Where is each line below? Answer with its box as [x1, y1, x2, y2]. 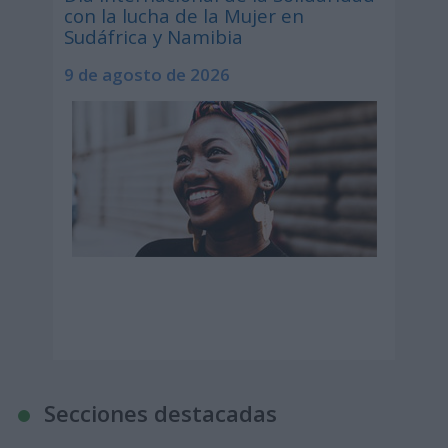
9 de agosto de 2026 [64, 63, 230, 87]
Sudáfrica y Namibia [64, 23, 243, 49]
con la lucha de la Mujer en [64, 2, 304, 28]
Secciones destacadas [43, 397, 277, 428]
